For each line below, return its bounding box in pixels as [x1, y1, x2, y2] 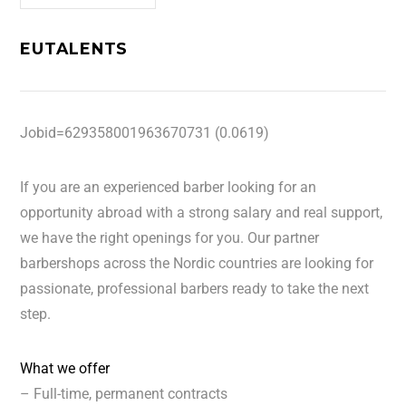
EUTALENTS [20, 39, 129, 58]
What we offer [20, 360, 111, 377]
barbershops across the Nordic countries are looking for [20, 255, 374, 272]
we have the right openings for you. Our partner [20, 229, 320, 246]
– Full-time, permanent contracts [20, 385, 228, 402]
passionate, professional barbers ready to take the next [20, 280, 370, 297]
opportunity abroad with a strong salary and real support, [20, 204, 383, 221]
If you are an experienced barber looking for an [20, 179, 317, 196]
